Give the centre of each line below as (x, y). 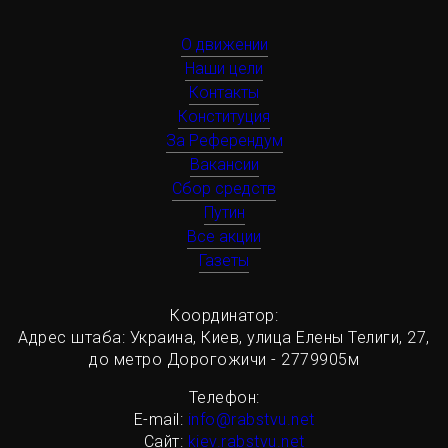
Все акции (224, 237)
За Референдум (224, 141)
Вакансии (224, 165)
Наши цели (224, 69)
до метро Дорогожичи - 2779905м (224, 360)
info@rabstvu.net (251, 420)
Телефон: (224, 398)
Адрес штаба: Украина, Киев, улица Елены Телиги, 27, (224, 338)
